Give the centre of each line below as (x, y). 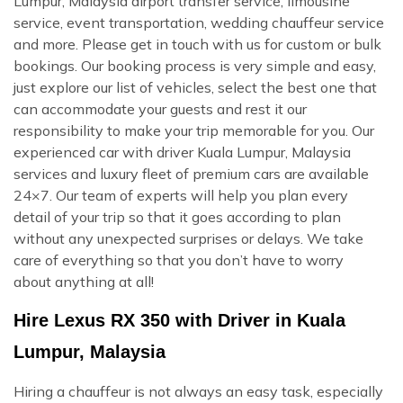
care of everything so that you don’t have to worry (179, 260)
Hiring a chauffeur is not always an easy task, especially (198, 391)
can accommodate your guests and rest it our (160, 108)
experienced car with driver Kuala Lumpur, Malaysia (182, 152)
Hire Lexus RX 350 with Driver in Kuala (179, 320)
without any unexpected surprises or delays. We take (188, 238)
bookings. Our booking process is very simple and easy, (195, 65)
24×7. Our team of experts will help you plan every (181, 195)
